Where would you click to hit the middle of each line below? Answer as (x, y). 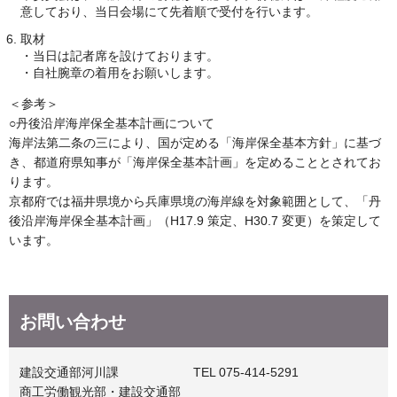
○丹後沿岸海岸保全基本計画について (112, 124)
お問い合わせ (73, 322)
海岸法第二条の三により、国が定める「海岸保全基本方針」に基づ (195, 143)
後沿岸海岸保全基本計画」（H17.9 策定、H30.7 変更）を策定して (195, 221)
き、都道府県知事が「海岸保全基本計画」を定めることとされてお (195, 163)
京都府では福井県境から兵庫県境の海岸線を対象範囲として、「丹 (195, 202)
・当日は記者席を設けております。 (120, 56)
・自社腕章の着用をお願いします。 (120, 73)
